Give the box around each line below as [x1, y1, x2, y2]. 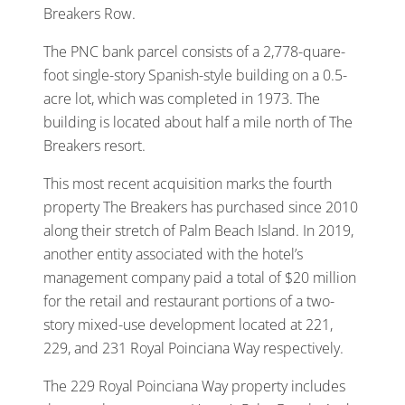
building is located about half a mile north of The [43, 112, 353, 133]
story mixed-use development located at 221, [43, 315, 333, 335]
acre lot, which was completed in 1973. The [43, 89, 320, 109]
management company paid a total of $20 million [43, 268, 356, 288]
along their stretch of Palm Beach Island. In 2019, [43, 221, 353, 241]
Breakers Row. [43, 4, 136, 24]
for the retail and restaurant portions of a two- [43, 291, 334, 312]
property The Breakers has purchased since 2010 [43, 197, 358, 218]
